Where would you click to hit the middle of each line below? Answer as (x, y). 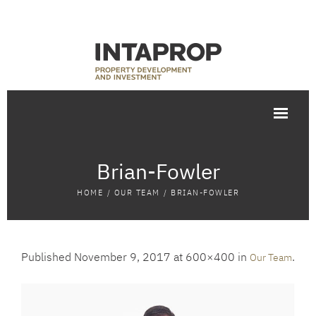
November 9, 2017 (122, 257)
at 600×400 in (210, 257)
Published (48, 257)
